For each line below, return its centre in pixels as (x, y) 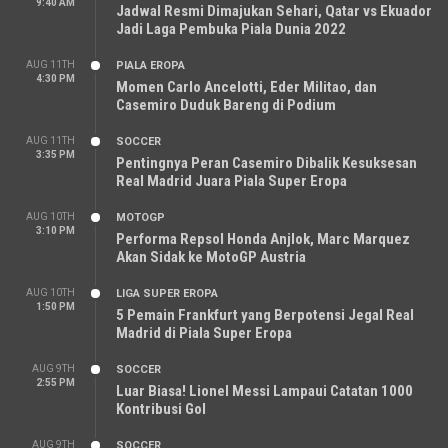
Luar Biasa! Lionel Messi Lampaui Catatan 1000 (264, 391)
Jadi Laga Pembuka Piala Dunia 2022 (231, 29)
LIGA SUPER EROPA (167, 293)
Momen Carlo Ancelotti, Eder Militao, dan (246, 87)
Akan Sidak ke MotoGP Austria (211, 257)
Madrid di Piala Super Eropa (204, 333)
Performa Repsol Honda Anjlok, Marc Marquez (263, 239)
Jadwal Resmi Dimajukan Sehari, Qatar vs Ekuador (274, 11)
